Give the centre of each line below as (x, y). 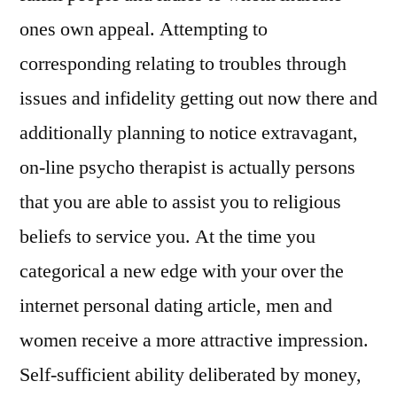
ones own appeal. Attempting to (144, 29)
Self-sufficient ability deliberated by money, (191, 375)
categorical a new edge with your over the (182, 271)
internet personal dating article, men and (176, 306)
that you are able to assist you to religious (180, 202)
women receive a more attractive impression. (194, 340)
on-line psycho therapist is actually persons (187, 167)
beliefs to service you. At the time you (167, 237)
